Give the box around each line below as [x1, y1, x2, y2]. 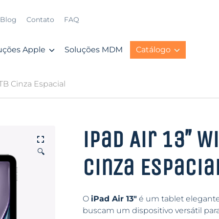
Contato [26, 16, 54, 23]
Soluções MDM [65, 45, 123, 54]
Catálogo [136, 45, 171, 54]
